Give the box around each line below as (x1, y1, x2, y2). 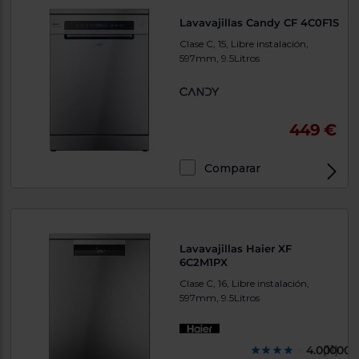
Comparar (204, 161, 260, 176)
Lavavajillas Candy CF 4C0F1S (179, 16, 339, 30)
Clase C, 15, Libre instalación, (179, 38, 309, 50)
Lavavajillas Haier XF (179, 242, 292, 256)
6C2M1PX (179, 256, 228, 269)
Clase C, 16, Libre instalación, (179, 277, 309, 290)
